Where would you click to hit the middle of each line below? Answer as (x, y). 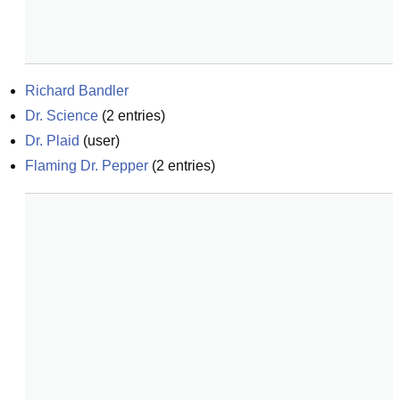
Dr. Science (62, 116)
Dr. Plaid (52, 141)
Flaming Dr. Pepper (87, 166)
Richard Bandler (77, 91)
